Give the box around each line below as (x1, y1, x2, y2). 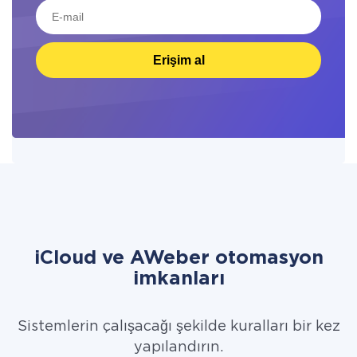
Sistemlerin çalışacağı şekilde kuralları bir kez (17, 320, 340, 333)
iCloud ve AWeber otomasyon (33, 249, 324, 267)
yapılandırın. (134, 341, 223, 354)
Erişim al (152, 53, 205, 67)
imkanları (132, 270, 225, 288)
